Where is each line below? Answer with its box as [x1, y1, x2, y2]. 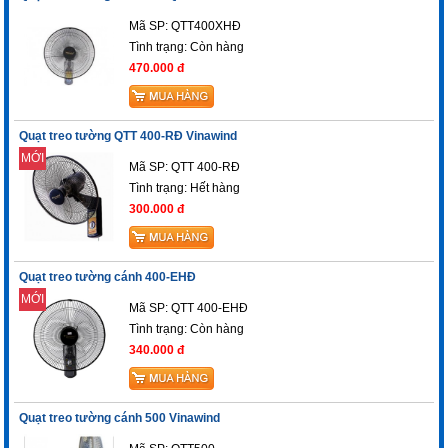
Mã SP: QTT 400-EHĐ [129, 301, 249, 316]
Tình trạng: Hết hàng [129, 181, 241, 196]
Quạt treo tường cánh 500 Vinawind [19, 411, 221, 426]
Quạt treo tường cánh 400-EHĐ [19, 270, 197, 285]
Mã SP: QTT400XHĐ [129, 19, 242, 34]
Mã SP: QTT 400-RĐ [129, 160, 241, 175]
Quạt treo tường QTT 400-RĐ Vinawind [19, 129, 238, 144]
